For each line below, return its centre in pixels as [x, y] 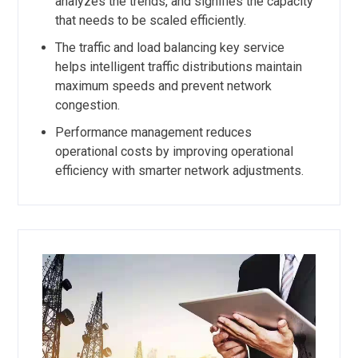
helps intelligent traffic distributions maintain [178, 67]
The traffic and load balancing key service [169, 48]
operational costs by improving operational [174, 152]
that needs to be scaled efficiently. [150, 21]
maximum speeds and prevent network [163, 86]
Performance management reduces [153, 133]
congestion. [87, 105]
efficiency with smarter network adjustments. [179, 171]
